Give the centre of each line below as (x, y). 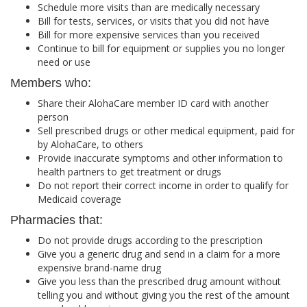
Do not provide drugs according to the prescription (150, 241)
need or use (64, 62)
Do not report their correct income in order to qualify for (163, 186)
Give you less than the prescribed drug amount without (159, 282)
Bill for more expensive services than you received (149, 35)
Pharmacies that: (57, 220)
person (53, 117)
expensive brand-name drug (99, 268)
